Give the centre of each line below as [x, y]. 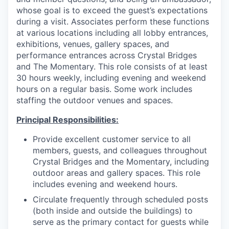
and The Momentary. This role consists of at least [112, 66]
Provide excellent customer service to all [112, 139]
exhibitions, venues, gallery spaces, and [93, 44]
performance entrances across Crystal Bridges [107, 55]
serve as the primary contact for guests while [121, 222]
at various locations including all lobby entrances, [112, 33]
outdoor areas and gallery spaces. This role [117, 173]
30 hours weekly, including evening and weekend [111, 78]
